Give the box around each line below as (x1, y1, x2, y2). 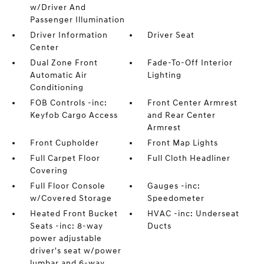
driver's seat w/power (29, 246, 121, 256)
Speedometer (147, 193, 205, 203)
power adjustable (29, 233, 102, 243)
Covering (29, 166, 68, 176)
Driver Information (29, 30, 108, 40)
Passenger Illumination (29, 15, 125, 25)
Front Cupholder (29, 138, 99, 148)
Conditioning (29, 82, 84, 93)
